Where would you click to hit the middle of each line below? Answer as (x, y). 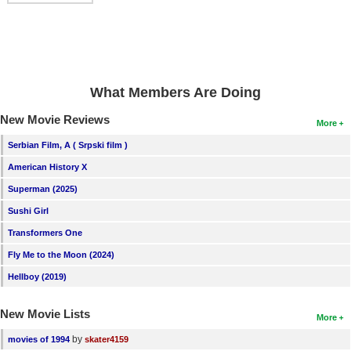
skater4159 (107, 339)
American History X (47, 166)
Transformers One (45, 232)
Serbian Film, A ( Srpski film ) (68, 145)
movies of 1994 (39, 339)
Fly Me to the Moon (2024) (61, 254)
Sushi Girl (28, 210)
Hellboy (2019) (37, 276)
